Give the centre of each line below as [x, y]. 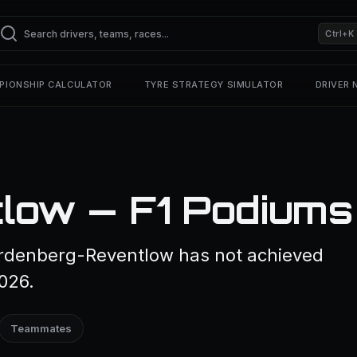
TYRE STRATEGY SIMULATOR [214, 84]
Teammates [41, 328]
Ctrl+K [340, 33]
